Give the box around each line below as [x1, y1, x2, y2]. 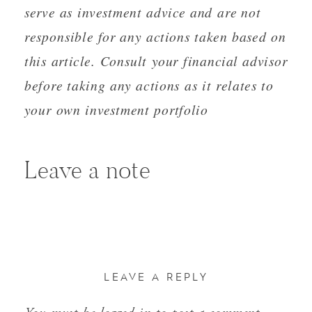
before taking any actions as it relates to [24, 76, 274, 95]
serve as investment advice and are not [24, 3, 261, 22]
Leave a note [24, 155, 150, 185]
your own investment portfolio [24, 100, 208, 120]
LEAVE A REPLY [104, 272, 208, 283]
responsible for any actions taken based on [24, 27, 286, 47]
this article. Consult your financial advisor [24, 52, 288, 71]
